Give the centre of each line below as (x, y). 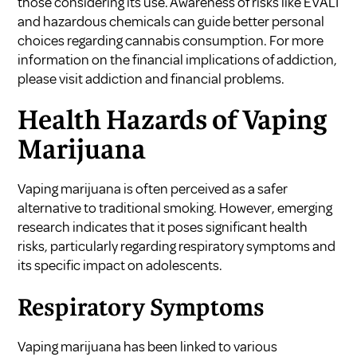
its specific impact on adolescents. (120, 265)
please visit (52, 78)
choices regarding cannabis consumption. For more (171, 40)
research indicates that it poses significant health (163, 227)
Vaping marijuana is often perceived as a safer (153, 188)
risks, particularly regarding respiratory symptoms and (177, 246)
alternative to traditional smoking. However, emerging (175, 208)
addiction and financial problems (184, 78)
